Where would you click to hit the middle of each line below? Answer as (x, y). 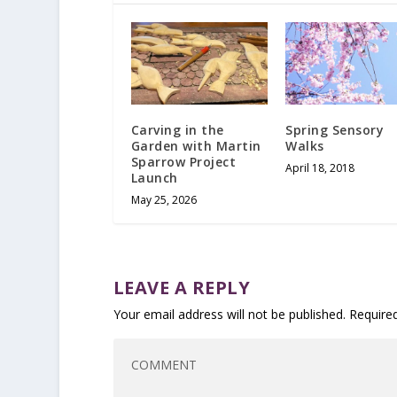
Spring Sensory (335, 129)
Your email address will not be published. (229, 314)
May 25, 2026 (163, 199)
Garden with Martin (196, 145)
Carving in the (177, 129)
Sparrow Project (183, 161)
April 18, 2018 (320, 167)
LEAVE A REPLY (182, 287)
